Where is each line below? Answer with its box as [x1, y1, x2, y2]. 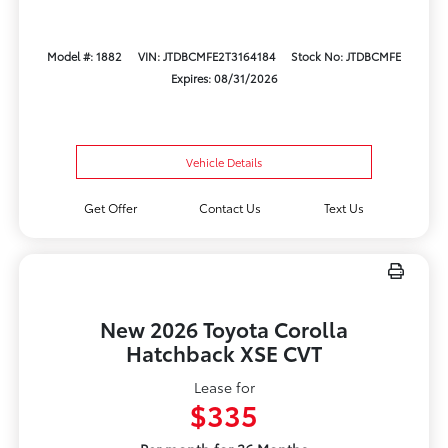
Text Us [324, 199, 365, 217]
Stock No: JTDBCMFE [290, 47, 401, 64]
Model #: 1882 [47, 47, 123, 64]
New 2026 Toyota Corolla [100, 314, 348, 344]
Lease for [193, 377, 255, 398]
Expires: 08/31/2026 [170, 69, 278, 86]
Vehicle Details [186, 154, 262, 171]
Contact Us [199, 199, 262, 217]
